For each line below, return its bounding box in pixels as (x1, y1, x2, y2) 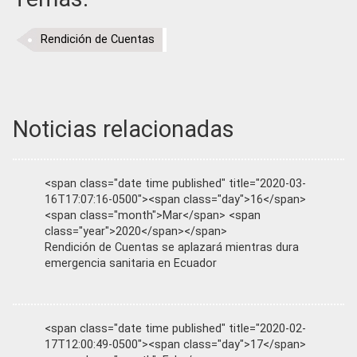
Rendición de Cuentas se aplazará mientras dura (45, 241, 299, 254)
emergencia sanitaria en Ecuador (45, 257, 217, 270)
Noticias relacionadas (13, 116, 234, 143)
